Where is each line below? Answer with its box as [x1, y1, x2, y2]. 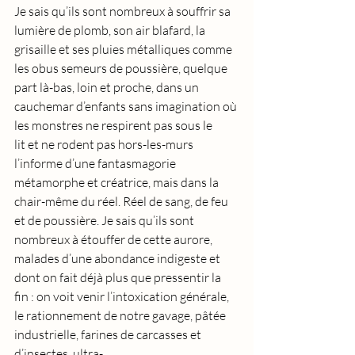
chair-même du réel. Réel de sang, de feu [14, 193, 231, 209]
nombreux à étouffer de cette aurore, [14, 231, 215, 247]
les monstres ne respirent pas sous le [14, 117, 215, 133]
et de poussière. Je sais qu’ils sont [14, 212, 197, 228]
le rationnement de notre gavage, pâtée [14, 307, 228, 323]
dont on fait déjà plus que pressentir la [14, 269, 223, 285]
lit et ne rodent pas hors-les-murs [14, 136, 196, 152]
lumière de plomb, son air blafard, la [14, 22, 208, 38]
